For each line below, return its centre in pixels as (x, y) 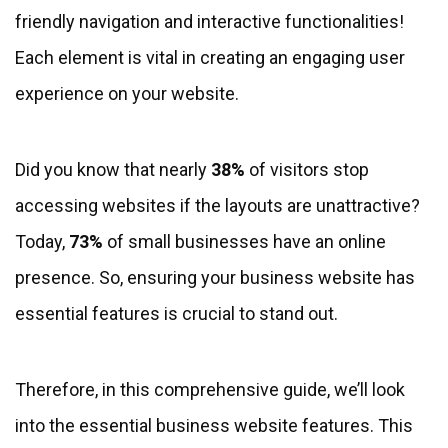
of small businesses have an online (244, 241)
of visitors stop (309, 169)
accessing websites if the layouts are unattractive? (217, 205)
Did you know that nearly (113, 169)
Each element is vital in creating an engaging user (210, 57)
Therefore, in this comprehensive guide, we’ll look (210, 389)
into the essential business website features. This (214, 425)
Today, (42, 241)
